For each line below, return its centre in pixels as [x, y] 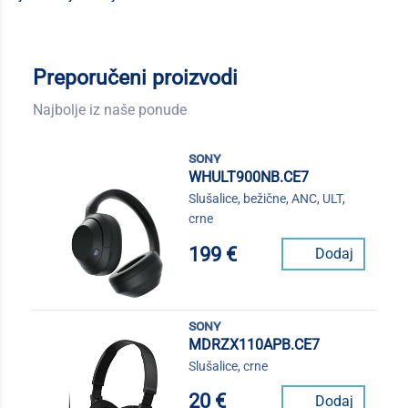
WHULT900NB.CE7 [248, 177]
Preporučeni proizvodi [135, 77]
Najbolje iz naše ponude [110, 110]
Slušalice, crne [228, 366]
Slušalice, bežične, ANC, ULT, [266, 199]
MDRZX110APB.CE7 [254, 344]
